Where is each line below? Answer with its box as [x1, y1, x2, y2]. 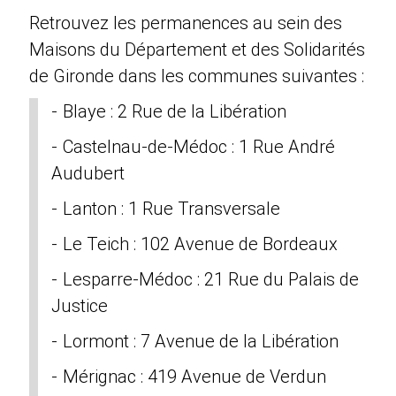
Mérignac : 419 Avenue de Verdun [63, 366, 327, 388]
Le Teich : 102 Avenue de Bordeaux [63, 233, 339, 255]
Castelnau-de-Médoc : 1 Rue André [63, 136, 336, 158]
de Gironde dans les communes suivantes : [29, 65, 365, 88]
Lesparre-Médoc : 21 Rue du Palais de [63, 269, 360, 291]
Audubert [51, 163, 126, 185]
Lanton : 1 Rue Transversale [63, 198, 281, 220]
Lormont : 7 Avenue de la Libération [63, 331, 339, 353]
